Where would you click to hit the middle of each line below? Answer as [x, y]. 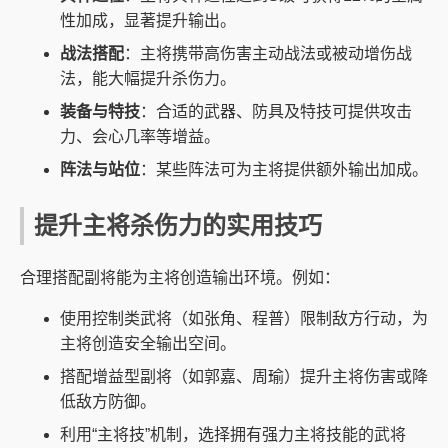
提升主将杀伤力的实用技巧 [178, 226]
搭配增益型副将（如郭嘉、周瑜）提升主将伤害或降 [244, 377]
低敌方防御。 [108, 402]
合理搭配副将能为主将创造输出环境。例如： [180, 278]
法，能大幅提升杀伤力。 [148, 79]
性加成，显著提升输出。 [148, 21]
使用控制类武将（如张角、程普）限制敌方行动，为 [244, 319]
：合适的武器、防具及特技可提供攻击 [276, 112]
